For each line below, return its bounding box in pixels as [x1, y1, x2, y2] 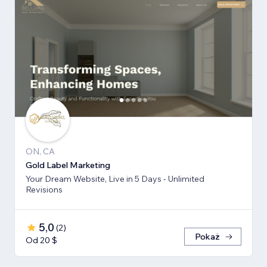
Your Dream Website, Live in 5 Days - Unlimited [26, 173, 204, 185]
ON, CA [26, 146, 55, 157]
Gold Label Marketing [26, 160, 110, 171]
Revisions [26, 184, 63, 195]
